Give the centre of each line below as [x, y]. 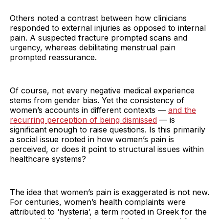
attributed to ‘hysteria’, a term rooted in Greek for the [108, 212]
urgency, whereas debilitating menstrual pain [93, 48]
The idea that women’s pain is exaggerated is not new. [109, 192]
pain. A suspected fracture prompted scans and [99, 38]
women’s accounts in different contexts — [89, 110]
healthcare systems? [48, 159]
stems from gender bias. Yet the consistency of [97, 100]
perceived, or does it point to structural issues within [107, 149]
